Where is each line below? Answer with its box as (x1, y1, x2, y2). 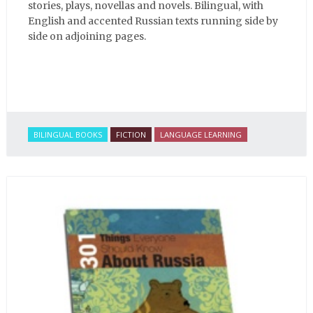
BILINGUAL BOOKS (34, 129, 102, 140)
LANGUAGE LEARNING (160, 129, 242, 140)
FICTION (116, 129, 146, 140)
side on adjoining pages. (28, 29, 146, 43)
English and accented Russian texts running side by (28, 14, 278, 27)
